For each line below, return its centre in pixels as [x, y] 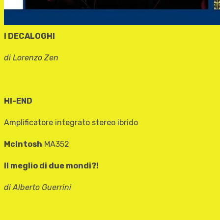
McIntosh [23, 144]
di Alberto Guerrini [38, 188]
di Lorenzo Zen [31, 58]
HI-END [18, 101]
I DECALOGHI [29, 36]
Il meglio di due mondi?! [51, 166]
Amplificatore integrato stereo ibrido [71, 123]
